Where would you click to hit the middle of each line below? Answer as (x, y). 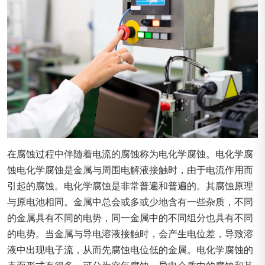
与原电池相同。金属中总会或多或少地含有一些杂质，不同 (130, 202)
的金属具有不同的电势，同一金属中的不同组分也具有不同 (130, 218)
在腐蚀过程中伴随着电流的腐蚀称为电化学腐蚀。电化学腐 (130, 154)
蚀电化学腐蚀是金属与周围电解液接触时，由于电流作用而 (130, 170)
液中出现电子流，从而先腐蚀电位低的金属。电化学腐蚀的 (130, 250)
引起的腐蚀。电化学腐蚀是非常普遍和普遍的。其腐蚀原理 (130, 186)
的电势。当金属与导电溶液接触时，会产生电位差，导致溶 (130, 234)
